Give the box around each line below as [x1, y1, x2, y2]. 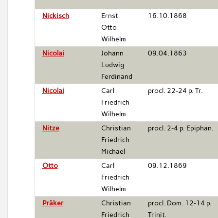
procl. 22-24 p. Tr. [147, 86, 203, 95]
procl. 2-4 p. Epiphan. [147, 124, 214, 132]
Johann [101, 49, 124, 57]
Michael [101, 147, 125, 156]
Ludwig [101, 60, 124, 69]
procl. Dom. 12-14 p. [147, 199, 212, 207]
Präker [42, 199, 64, 207]
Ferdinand [101, 72, 132, 81]
